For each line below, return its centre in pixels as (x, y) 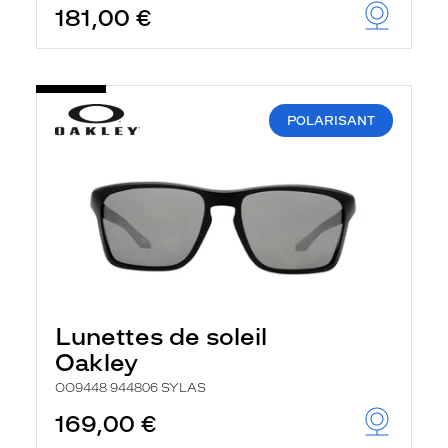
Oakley (96, 362)
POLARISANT (331, 120)
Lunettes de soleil (161, 336)
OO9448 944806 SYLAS (130, 388)
